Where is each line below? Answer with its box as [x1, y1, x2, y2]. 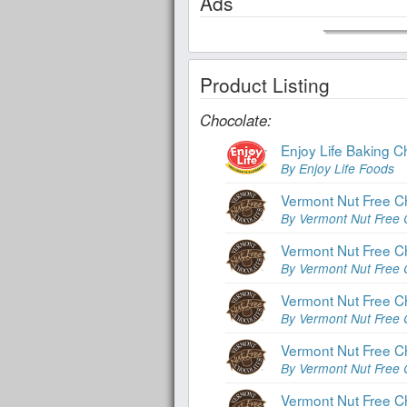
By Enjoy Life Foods [281, 159, 394, 178]
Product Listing [200, 70, 330, 98]
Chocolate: [200, 108, 272, 131]
